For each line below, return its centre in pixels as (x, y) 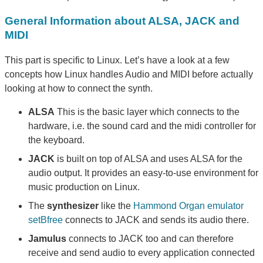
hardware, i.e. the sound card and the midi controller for (142, 126)
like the (116, 206)
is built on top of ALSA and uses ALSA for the (149, 159)
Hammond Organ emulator (188, 206)
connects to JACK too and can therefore (150, 239)
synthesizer (73, 206)
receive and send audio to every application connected (141, 253)
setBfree (45, 220)
